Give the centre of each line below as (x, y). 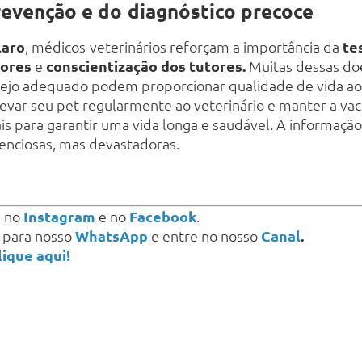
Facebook (162, 217)
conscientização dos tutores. (146, 66)
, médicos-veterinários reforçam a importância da (184, 47)
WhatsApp (112, 236)
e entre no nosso (206, 236)
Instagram (59, 217)
